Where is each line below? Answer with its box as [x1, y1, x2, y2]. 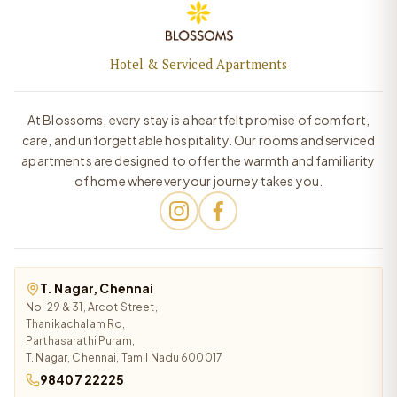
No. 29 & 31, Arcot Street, [26, 300, 158, 315]
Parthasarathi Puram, [26, 334, 135, 348]
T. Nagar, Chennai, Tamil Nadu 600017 [26, 351, 223, 365]
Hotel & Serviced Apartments [109, 56, 288, 74]
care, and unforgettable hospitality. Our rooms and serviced [21, 132, 376, 149]
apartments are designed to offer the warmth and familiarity [21, 152, 376, 169]
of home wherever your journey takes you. [74, 173, 323, 190]
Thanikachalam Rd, [26, 317, 126, 331]
